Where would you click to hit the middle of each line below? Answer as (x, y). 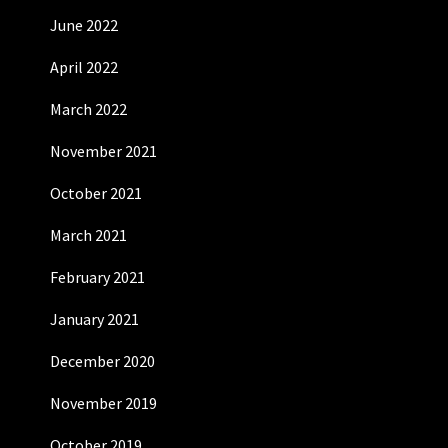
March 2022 (88, 109)
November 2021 (103, 151)
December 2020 (102, 361)
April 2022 (84, 67)
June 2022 (84, 25)
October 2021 (96, 193)
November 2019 (103, 403)
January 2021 (94, 319)
